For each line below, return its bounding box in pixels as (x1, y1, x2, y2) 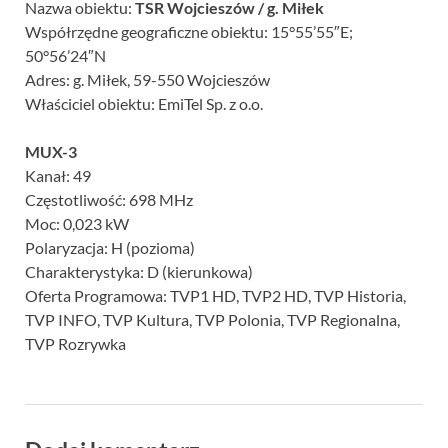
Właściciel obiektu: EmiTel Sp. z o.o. (25, 94, 263, 113)
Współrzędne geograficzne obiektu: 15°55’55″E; (25, 22, 353, 41)
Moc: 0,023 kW (25, 214, 129, 233)
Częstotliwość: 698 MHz (25, 190, 193, 209)
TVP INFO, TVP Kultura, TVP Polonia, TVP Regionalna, (25, 310, 400, 329)
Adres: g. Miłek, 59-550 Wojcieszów (25, 70, 270, 89)
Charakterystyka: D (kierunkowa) (25, 262, 253, 281)
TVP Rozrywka (25, 334, 126, 353)
